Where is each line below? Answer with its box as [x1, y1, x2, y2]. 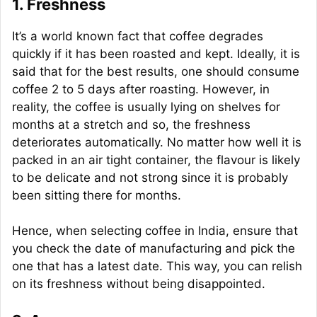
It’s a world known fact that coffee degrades [12, 28, 263, 43]
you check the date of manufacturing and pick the [12, 241, 295, 256]
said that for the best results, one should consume [12, 64, 299, 79]
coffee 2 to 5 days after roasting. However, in [12, 81, 270, 96]
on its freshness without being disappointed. [12, 277, 265, 292]
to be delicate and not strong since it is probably [12, 170, 288, 185]
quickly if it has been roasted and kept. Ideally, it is [12, 46, 300, 61]
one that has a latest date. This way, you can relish [12, 259, 302, 274]
